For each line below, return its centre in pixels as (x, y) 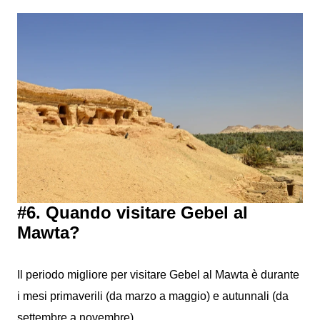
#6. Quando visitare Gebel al (132, 212)
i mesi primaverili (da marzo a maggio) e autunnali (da (153, 296)
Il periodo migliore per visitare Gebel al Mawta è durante (158, 275)
